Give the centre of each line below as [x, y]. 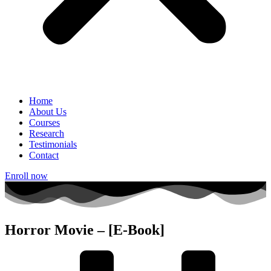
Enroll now [26, 176]
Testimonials [53, 144]
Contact [44, 155]
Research [47, 133]
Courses [44, 122]
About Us [48, 112]
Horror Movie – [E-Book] [85, 230]
